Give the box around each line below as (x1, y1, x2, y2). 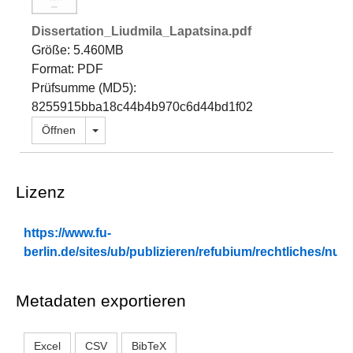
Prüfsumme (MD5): (32, 81, 136, 95)
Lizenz (16, 183, 65, 201)
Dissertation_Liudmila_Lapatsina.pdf (32, 24, 251, 38)
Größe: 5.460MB (32, 43, 124, 57)
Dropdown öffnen (98, 123, 184, 136)
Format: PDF (32, 62, 103, 76)
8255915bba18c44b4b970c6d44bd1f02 (32, 100, 253, 113)
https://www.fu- (24, 226, 111, 240)
